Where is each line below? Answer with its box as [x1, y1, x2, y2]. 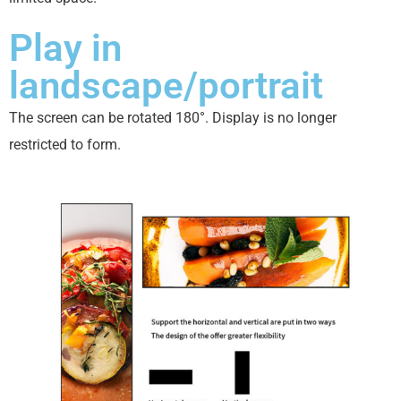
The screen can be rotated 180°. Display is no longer [9, 108, 337, 126]
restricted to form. [9, 135, 121, 153]
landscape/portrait [9, 63, 323, 107]
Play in [9, 25, 122, 70]
